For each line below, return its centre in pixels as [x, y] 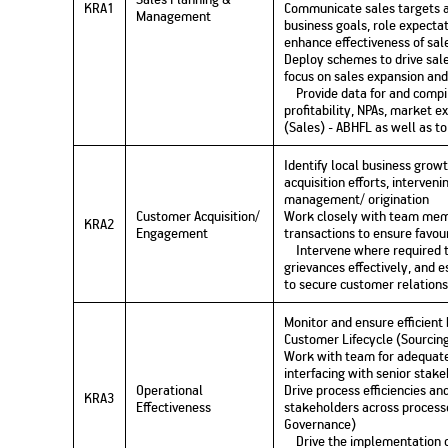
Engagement [172, 233]
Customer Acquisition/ [198, 216]
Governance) [320, 424]
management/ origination [357, 199]
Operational [170, 390]
